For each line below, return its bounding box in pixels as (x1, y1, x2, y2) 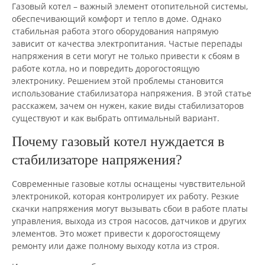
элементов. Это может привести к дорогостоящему (12, 227, 220, 239)
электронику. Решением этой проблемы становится (12, 75, 224, 86)
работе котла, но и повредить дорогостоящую (12, 62, 200, 74)
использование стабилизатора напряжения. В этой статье (12, 87, 251, 99)
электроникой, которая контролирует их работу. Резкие (12, 190, 239, 202)
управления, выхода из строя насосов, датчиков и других (12, 215, 246, 227)
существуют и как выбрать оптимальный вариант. (12, 112, 219, 124)
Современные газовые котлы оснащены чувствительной (12, 177, 245, 189)
